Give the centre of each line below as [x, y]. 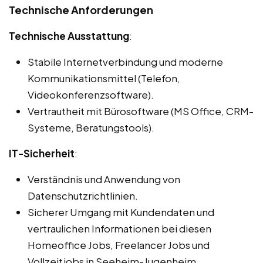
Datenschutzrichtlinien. [83, 195]
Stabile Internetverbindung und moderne [125, 61]
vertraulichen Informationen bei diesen [119, 228]
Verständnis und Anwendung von [104, 179]
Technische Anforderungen [81, 9]
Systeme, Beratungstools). [91, 127]
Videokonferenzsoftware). [91, 94]
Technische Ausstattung [69, 36]
